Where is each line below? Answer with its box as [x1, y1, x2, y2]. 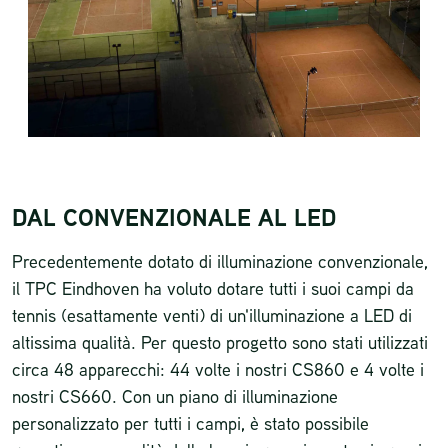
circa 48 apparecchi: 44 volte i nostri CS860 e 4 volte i [12, 357, 424, 381]
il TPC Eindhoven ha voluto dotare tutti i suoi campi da [12, 276, 414, 300]
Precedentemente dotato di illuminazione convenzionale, [12, 249, 428, 273]
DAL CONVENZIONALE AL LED [12, 201, 337, 234]
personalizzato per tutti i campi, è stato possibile [12, 411, 369, 435]
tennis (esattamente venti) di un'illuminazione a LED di [12, 303, 412, 327]
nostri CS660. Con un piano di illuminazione [12, 384, 338, 408]
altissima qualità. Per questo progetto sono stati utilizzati [12, 330, 428, 354]
